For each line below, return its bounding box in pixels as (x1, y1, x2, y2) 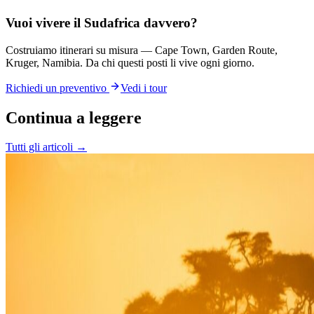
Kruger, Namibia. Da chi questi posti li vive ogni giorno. (6, 56, 254, 69)
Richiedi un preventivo (6, 81, 109, 94)
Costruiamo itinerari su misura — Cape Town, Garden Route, (6, 43, 278, 56)
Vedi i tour (121, 81, 167, 94)
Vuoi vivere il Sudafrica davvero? (6, 15, 198, 30)
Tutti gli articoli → (6, 141, 87, 153)
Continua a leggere (6, 108, 142, 127)
